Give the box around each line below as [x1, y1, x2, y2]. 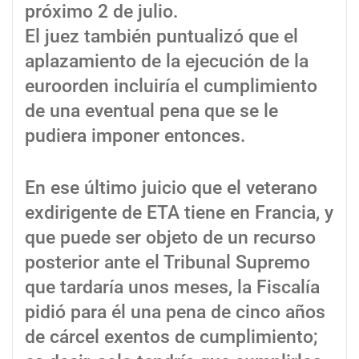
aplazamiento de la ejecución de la [25, 50, 309, 73]
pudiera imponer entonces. [25, 125, 245, 147]
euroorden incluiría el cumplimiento [25, 75, 317, 98]
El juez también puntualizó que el [25, 26, 298, 48]
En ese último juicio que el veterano [25, 177, 317, 200]
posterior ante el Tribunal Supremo [25, 252, 310, 274]
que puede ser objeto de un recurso [25, 227, 316, 249]
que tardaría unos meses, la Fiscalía [25, 276, 320, 299]
